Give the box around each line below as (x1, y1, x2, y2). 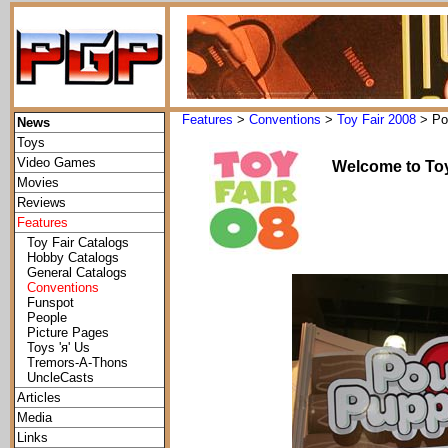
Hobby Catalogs (27, 250, 119, 265)
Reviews (17, 195, 66, 210)
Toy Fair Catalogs (27, 235, 129, 250)
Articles (17, 390, 61, 405)
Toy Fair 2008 (337, 112, 416, 127)
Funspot (27, 295, 74, 310)
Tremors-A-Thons (27, 355, 128, 370)
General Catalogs (27, 265, 127, 280)
